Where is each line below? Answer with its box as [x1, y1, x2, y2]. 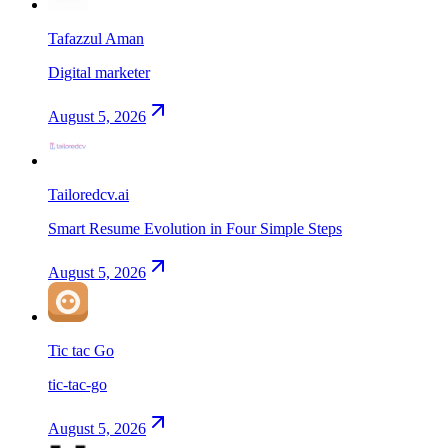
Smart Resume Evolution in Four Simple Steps [48, 219, 342, 237]
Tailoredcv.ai [48, 185, 129, 203]
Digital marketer [48, 63, 150, 81]
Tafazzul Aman [48, 29, 144, 47]
